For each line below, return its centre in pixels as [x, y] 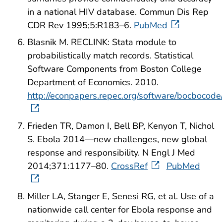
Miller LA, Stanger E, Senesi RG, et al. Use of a [121, 196]
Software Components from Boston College [114, 69]
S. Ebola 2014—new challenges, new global [117, 139]
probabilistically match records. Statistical [110, 55]
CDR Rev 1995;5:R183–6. [81, 26]
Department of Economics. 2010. [93, 82]
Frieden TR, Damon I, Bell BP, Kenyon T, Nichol [121, 126]
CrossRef [129, 166]
